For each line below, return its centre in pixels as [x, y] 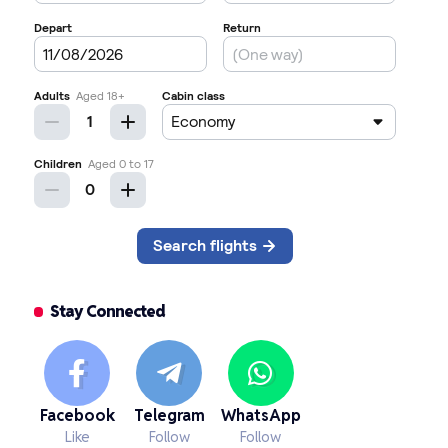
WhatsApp [260, 415]
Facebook [77, 415]
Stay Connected [108, 311]
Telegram [169, 415]
